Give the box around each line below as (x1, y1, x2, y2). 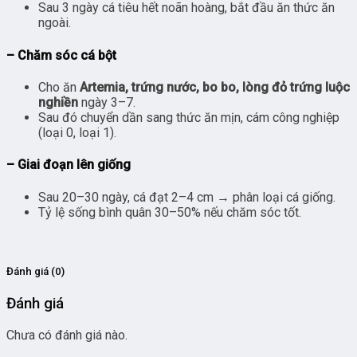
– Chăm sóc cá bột (6, 47, 116, 63)
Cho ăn (38, 79, 80, 95)
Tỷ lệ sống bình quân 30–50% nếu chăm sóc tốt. (38, 204, 301, 220)
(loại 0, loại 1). (38, 124, 116, 140)
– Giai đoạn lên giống (6, 157, 131, 173)
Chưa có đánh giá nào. (6, 327, 127, 343)
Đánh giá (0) (6, 265, 65, 277)
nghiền (38, 94, 78, 110)
